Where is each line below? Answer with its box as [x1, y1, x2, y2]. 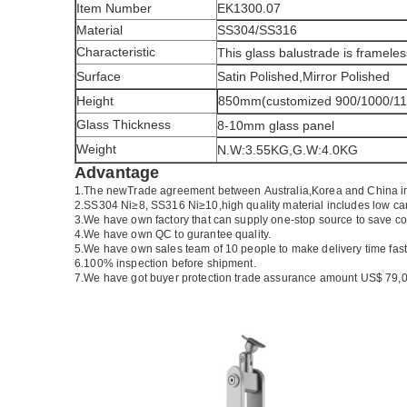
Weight [76, 142, 116, 156]
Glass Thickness [76, 117, 171, 132]
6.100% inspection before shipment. [74, 257, 256, 270]
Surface [76, 69, 121, 84]
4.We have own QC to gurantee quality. [74, 228, 272, 241]
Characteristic [76, 45, 155, 59]
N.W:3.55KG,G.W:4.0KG [217, 143, 358, 157]
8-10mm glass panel [217, 118, 334, 133]
